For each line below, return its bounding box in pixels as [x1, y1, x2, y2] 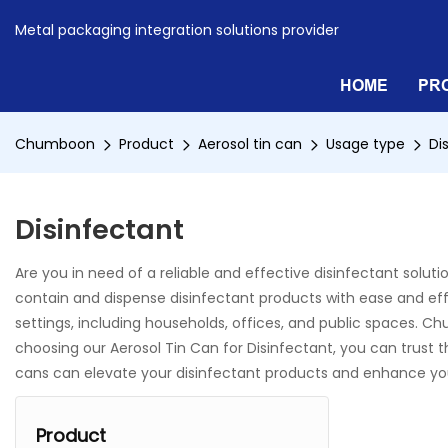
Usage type [326, 134, 405, 154]
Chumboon [15, 134, 95, 154]
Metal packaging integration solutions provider [15, 19, 339, 40]
